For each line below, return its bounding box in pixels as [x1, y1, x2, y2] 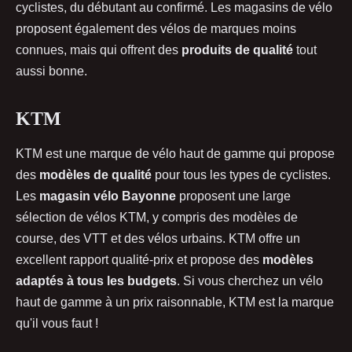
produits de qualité [181, 42, 293, 57]
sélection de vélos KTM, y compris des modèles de [16, 210, 298, 224]
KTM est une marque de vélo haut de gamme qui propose [16, 146, 335, 160]
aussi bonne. [16, 64, 87, 78]
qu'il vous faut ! [16, 316, 98, 330]
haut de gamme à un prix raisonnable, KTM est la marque [16, 295, 334, 309]
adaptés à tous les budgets [16, 273, 177, 288]
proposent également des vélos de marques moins [16, 21, 296, 35]
